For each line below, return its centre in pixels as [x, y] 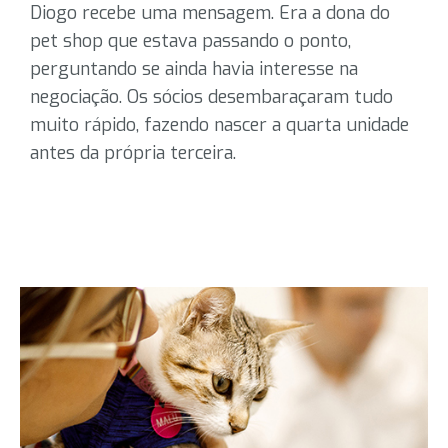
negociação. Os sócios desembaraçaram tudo [211, 97]
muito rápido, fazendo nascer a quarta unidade [219, 125]
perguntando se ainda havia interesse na [194, 69]
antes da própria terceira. [133, 153]
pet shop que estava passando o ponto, [190, 41]
